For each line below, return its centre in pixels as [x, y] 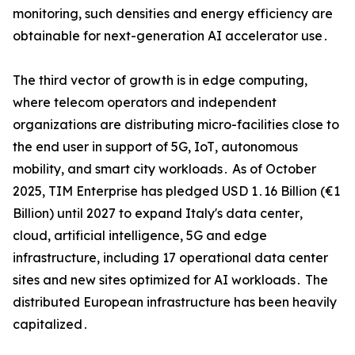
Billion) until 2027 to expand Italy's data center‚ [158, 214]
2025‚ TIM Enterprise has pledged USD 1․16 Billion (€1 [176, 191]
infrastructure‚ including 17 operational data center [170, 258]
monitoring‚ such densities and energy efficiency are [173, 14]
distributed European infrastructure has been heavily [175, 302]
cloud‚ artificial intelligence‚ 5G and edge [140, 236]
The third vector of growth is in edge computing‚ [160, 80]
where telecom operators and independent [145, 103]
